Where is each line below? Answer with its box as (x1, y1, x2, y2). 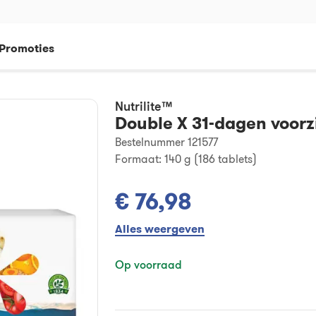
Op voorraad (114, 257, 182, 272)
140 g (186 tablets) (164, 152, 257, 166)
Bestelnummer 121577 (114, 135, 218, 149)
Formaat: (114, 152, 162, 166)
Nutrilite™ (114, 98, 172, 114)
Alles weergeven (114, 221, 205, 236)
